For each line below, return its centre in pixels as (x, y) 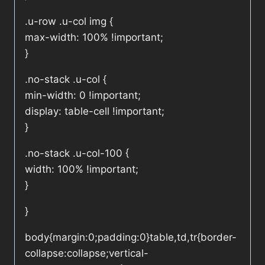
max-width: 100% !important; (94, 38)
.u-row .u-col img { (69, 22)
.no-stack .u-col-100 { (77, 153)
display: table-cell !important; (95, 112)
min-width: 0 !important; (83, 96)
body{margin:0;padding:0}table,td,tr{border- (131, 237)
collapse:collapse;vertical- (87, 253)
